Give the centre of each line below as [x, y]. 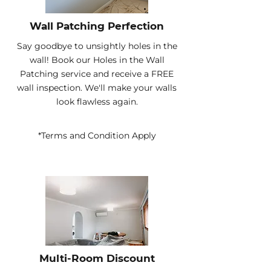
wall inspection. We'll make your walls [97, 88]
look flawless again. [97, 102]
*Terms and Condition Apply [97, 135]
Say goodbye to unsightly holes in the [97, 46]
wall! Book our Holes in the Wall [97, 60]
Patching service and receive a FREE [97, 74]
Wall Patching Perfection [97, 26]
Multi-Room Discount [97, 258]
